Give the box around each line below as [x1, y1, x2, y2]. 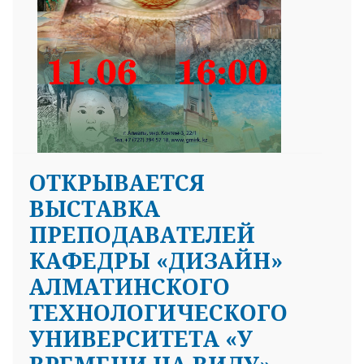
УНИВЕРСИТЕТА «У [29, 323, 253, 353]
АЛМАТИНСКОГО [29, 271, 230, 301]
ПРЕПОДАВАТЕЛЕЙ [29, 219, 255, 249]
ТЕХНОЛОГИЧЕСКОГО [29, 297, 288, 327]
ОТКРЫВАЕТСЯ [29, 167, 205, 197]
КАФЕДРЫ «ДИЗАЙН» [29, 245, 283, 275]
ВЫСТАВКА [29, 193, 160, 223]
